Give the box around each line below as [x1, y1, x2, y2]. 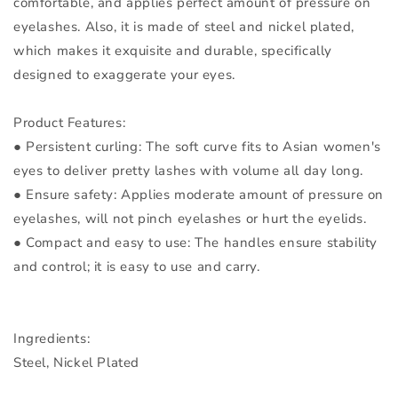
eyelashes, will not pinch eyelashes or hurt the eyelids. [13, 209, 367, 227]
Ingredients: [13, 329, 91, 347]
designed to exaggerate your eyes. [13, 65, 235, 84]
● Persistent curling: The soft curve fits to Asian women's [13, 137, 381, 155]
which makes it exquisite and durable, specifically [13, 41, 333, 60]
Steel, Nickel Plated [13, 353, 139, 371]
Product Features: [13, 113, 126, 131]
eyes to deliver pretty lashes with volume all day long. [13, 161, 364, 179]
